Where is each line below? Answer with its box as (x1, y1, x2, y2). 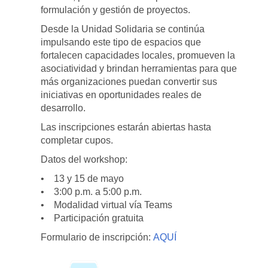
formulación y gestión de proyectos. (41, 5, 191, 16)
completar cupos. (41, 135, 114, 146)
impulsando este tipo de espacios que (41, 37, 202, 48)
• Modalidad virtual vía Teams (41, 200, 173, 211)
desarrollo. (41, 103, 86, 114)
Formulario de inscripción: (41, 232, 154, 243)
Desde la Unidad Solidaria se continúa (41, 24, 205, 35)
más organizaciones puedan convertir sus (41, 77, 218, 87)
